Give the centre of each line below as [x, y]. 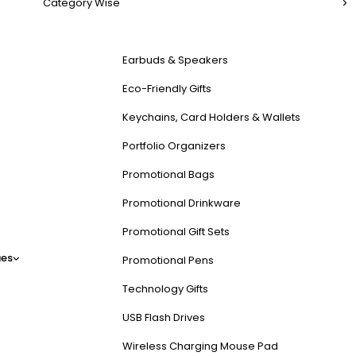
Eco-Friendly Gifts [167, 89]
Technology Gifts [165, 289]
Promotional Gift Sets [176, 232]
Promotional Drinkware [182, 203]
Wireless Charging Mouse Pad [200, 346]
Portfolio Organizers [174, 146]
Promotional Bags [168, 174]
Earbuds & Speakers [175, 60]
